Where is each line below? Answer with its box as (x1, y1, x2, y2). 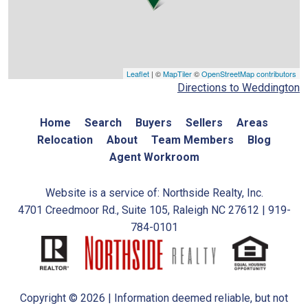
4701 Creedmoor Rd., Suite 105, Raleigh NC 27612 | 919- (17, 203, 291, 217)
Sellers (186, 115, 223, 129)
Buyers (135, 115, 172, 129)
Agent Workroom (109, 150, 199, 164)
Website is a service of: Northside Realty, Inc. (45, 186, 263, 199)
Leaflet (126, 67, 149, 79)
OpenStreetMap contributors (201, 67, 296, 79)
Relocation (37, 133, 93, 146)
